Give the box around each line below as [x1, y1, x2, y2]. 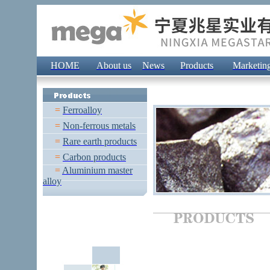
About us [96, 60, 131, 71]
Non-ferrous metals [63, 121, 136, 131]
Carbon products [63, 152, 126, 162]
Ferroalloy [63, 105, 102, 115]
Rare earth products [63, 136, 137, 146]
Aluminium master [62, 165, 133, 175]
